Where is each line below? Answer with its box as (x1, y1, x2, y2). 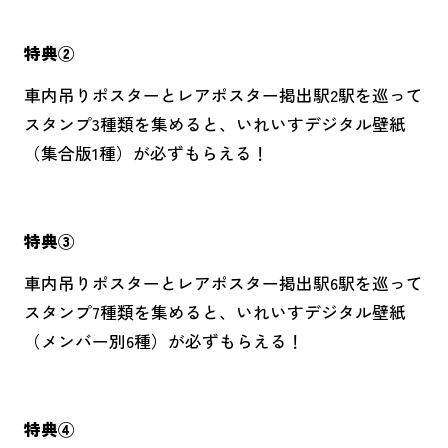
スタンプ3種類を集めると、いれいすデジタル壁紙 (23, 112, 406, 137)
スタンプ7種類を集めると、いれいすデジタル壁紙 (23, 299, 406, 324)
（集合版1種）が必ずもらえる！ (23, 141, 269, 166)
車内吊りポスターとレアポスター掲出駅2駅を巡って (23, 83, 423, 108)
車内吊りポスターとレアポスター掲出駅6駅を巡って (23, 270, 423, 295)
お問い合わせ (45, 2, 148, 27)
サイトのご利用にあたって (45, 55, 250, 80)
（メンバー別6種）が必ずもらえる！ (23, 328, 304, 353)
